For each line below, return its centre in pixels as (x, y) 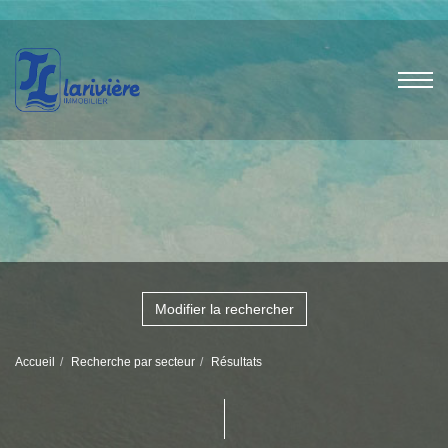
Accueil (35, 362)
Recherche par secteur (133, 362)
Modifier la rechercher (224, 309)
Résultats (236, 362)
